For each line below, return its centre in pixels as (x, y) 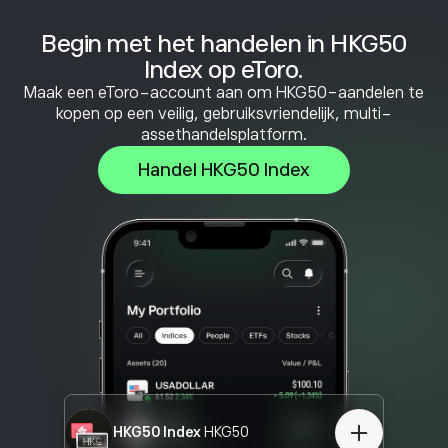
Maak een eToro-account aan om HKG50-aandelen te (224, 93)
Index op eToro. (224, 69)
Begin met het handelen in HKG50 (224, 43)
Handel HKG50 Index (224, 170)
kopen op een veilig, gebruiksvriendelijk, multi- (224, 114)
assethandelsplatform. (224, 135)
